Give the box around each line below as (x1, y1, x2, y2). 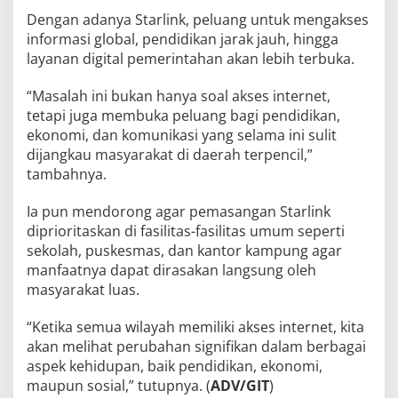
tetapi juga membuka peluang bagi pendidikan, (27, 106, 340, 126)
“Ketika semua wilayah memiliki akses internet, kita (27, 317, 364, 338)
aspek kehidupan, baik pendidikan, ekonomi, (27, 356, 322, 377)
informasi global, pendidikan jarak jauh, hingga (27, 29, 338, 50)
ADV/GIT (211, 376, 269, 396)
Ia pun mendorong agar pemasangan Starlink (27, 202, 330, 222)
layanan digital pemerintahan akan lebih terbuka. (27, 49, 354, 69)
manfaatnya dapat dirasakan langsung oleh (27, 260, 316, 281)
